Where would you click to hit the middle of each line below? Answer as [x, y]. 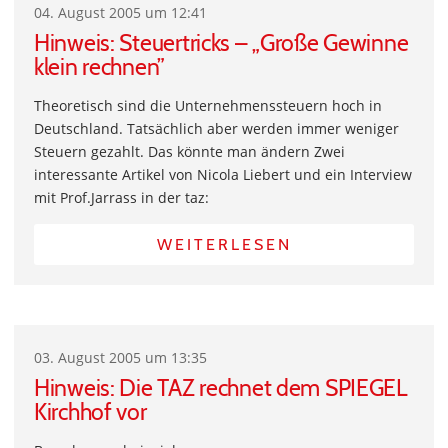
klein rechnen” [100, 67]
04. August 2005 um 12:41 [120, 12]
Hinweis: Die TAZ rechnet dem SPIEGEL [221, 388]
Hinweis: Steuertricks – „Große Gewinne [221, 43]
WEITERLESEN [224, 244]
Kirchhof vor [90, 412]
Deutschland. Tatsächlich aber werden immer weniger [216, 128]
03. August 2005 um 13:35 [120, 357]
